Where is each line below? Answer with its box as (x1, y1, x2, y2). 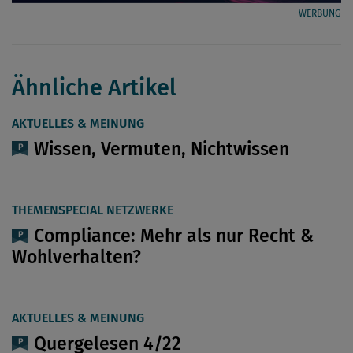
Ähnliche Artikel (12, 73, 176, 102)
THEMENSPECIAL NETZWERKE (12, 203, 173, 218)
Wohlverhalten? (12, 245, 141, 268)
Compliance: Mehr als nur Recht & (34, 225, 314, 247)
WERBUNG (299, 7, 341, 19)
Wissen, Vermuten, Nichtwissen (34, 137, 289, 160)
